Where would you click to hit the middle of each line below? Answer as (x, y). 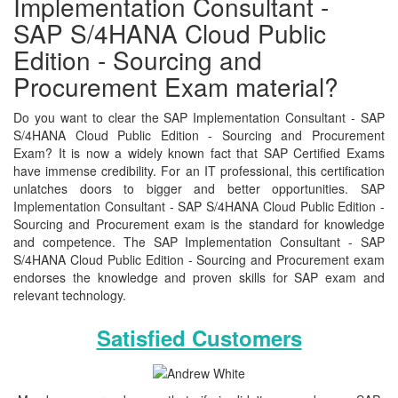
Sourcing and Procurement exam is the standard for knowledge (199, 224)
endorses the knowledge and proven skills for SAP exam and (199, 277)
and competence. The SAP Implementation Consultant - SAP (199, 242)
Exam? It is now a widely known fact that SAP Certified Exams (199, 153)
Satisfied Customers (199, 338)
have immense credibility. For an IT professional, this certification (199, 171)
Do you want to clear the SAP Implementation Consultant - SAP (199, 117)
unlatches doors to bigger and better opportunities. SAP (199, 188)
